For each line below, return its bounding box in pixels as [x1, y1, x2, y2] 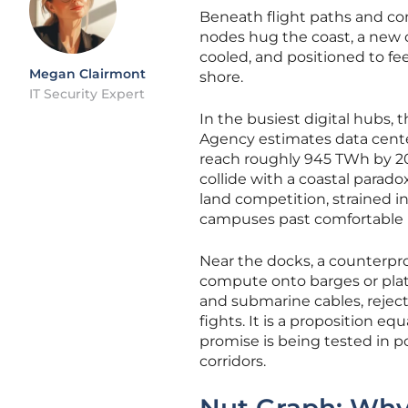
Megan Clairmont [29, 66, 146, 82]
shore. [199, 68, 243, 86]
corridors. [199, 352, 266, 370]
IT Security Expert [29, 86, 145, 102]
